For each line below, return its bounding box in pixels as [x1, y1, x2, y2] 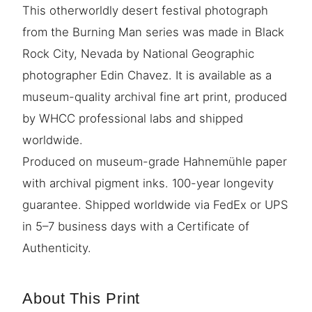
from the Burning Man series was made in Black [22, 24, 284, 39]
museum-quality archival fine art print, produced [22, 89, 287, 104]
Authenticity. [22, 240, 91, 255]
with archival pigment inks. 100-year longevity [22, 175, 274, 190]
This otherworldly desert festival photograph [22, 3, 268, 17]
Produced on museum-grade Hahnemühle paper [22, 154, 287, 169]
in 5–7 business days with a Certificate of [22, 219, 249, 233]
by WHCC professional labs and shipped [22, 111, 243, 125]
